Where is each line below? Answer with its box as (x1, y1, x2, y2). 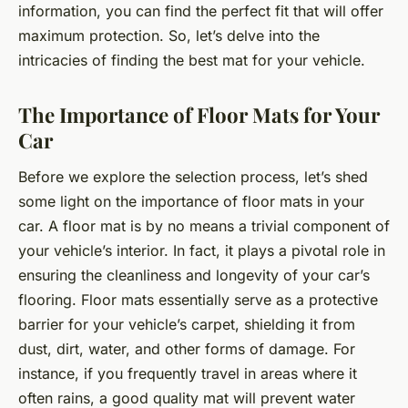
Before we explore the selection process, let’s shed (18, 167, 368, 186)
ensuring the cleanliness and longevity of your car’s (18, 265, 370, 284)
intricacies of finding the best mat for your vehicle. (18, 50, 365, 69)
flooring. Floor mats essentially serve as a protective (18, 290, 378, 309)
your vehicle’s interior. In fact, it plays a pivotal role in (18, 240, 385, 260)
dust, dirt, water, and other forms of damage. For (18, 339, 355, 358)
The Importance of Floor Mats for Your (18, 100, 380, 128)
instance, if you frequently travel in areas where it (18, 363, 357, 382)
